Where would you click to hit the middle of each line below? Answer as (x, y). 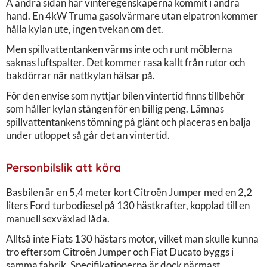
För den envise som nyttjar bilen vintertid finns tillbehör (125, 95)
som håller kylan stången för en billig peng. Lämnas (115, 108)
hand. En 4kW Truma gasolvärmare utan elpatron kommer (132, 15)
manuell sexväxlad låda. (58, 218)
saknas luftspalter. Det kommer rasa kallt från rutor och (125, 62)
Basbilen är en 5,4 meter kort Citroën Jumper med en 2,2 (129, 192)
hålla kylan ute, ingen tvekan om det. (85, 29)
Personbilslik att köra (63, 167)
